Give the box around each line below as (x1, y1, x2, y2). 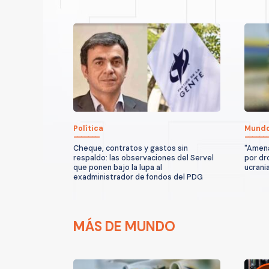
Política (73, 123, 103, 133)
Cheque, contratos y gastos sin (73, 143, 188, 153)
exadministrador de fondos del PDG (73, 172, 203, 182)
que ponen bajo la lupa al (73, 162, 162, 172)
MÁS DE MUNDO (73, 217, 175, 235)
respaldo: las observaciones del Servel (73, 153, 214, 163)
